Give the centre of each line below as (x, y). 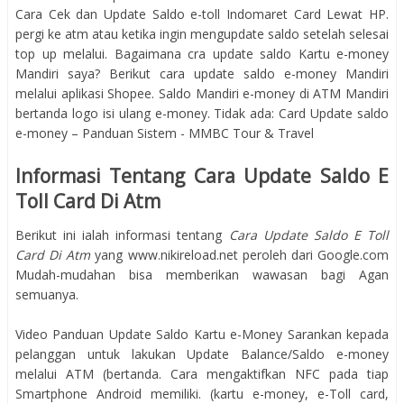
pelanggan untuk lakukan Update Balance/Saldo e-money (202, 353)
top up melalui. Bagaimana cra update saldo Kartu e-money (202, 54)
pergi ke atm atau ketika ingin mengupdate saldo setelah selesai (202, 34)
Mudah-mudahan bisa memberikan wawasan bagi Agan (202, 274)
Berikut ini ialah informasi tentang (122, 234)
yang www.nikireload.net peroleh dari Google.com (242, 254)
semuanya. (47, 294)
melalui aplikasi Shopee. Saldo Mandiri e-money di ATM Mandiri (202, 94)
